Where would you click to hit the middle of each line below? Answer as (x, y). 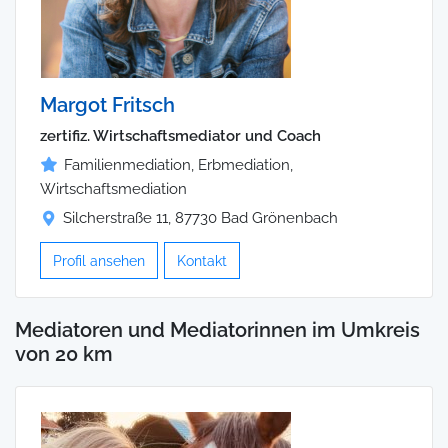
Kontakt (202, 261)
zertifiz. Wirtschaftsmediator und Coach (180, 136)
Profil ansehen (99, 261)
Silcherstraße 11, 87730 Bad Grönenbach (200, 218)
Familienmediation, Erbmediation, (178, 165)
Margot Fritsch (107, 105)
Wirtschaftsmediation (113, 189)
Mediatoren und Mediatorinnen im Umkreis (217, 329)
